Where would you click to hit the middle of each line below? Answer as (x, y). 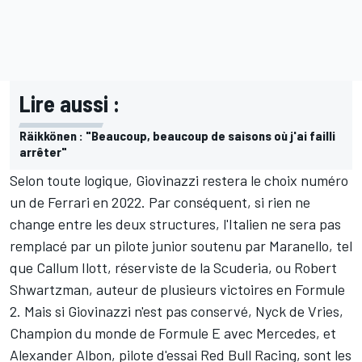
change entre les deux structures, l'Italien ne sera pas (175, 223)
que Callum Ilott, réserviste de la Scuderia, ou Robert (173, 267)
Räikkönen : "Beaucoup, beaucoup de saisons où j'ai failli (177, 135)
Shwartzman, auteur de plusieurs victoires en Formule (177, 289)
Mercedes (286, 333)
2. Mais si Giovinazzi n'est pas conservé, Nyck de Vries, (177, 311)
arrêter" (43, 151)
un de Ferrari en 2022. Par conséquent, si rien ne (160, 202)
